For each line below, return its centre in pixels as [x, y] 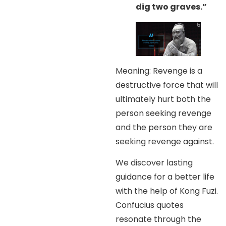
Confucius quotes [150, 205]
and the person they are [164, 128]
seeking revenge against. [165, 142]
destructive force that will [167, 85]
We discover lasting [154, 163]
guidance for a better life [165, 177]
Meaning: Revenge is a [159, 71]
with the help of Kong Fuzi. [167, 191]
